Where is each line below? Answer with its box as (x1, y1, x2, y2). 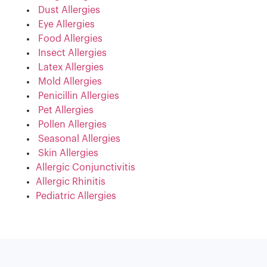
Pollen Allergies (38, 120, 107, 130)
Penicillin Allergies (38, 91, 119, 101)
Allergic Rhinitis (36, 177, 105, 187)
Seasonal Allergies (38, 134, 120, 144)
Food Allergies (38, 34, 103, 44)
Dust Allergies (38, 5, 100, 15)
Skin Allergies (38, 148, 98, 159)
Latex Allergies (38, 63, 104, 73)
